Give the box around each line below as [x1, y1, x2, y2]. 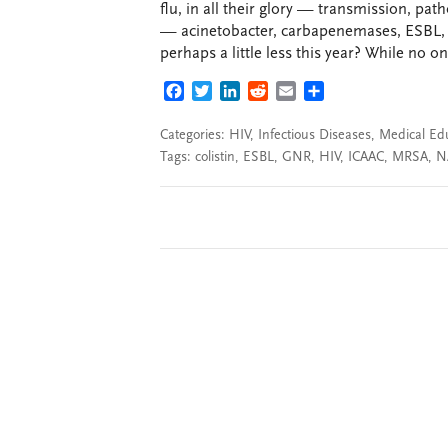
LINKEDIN [240, 85, 311, 101]
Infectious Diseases [258, 128, 371, 143]
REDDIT [268, 85, 322, 101]
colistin [195, 150, 235, 165]
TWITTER [212, 85, 276, 101]
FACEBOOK [184, 85, 263, 101]
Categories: [160, 128, 229, 143]
